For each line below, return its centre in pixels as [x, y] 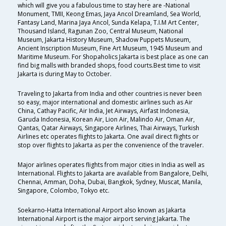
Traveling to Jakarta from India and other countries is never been [110, 94]
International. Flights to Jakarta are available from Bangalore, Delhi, [113, 174]
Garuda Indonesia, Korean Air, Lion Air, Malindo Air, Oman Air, [106, 120]
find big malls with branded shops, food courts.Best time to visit [109, 66]
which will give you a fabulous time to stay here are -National [104, 6]
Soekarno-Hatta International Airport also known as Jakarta [102, 210]
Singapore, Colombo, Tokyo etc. [64, 191]
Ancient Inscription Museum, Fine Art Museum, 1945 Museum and [110, 48]
